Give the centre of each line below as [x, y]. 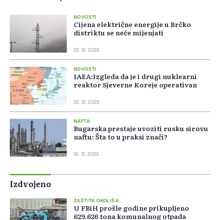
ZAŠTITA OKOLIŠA [96, 201]
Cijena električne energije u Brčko [132, 24]
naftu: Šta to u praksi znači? [121, 137]
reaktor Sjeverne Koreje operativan [135, 85]
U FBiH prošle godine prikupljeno [131, 208]
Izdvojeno [30, 184]
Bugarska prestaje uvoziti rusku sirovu [141, 128]
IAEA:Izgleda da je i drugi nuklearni [135, 76]
